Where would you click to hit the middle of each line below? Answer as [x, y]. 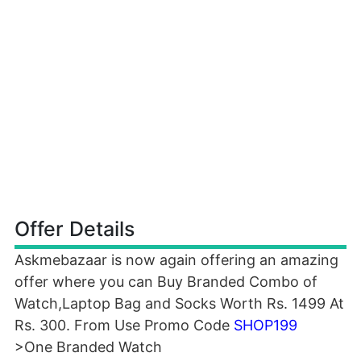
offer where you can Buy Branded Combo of [166, 282]
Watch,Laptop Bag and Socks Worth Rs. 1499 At [179, 303]
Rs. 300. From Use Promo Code [124, 325]
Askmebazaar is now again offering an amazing [176, 260]
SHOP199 [266, 325]
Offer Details [75, 229]
